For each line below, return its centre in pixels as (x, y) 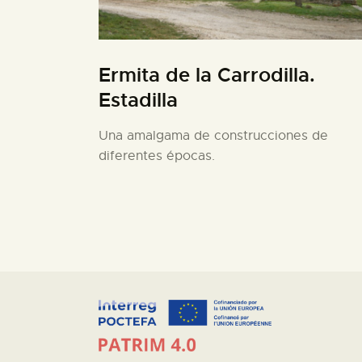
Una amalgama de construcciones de (213, 136)
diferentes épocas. (157, 156)
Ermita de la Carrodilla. (207, 76)
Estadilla (138, 101)
